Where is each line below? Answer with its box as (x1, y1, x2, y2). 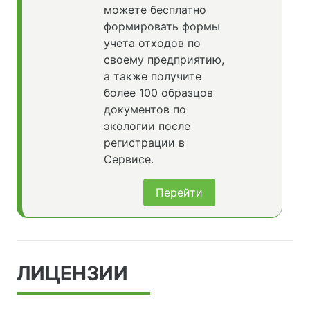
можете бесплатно (103, 2, 206, 17)
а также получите (103, 69, 201, 83)
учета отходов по (103, 35, 201, 50)
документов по (103, 102, 186, 116)
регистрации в (103, 135, 185, 149)
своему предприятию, (103, 52, 224, 66)
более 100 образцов (103, 85, 213, 100)
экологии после (103, 118, 190, 133)
